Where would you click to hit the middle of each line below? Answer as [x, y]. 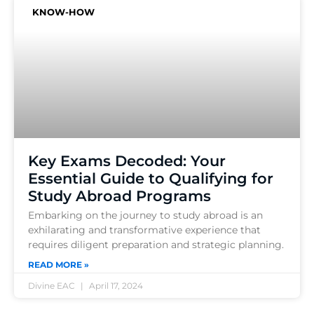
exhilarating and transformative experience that [144, 230]
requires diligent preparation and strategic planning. [156, 244]
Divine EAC [53, 285]
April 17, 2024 [115, 285]
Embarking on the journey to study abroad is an [145, 215]
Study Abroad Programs [120, 196]
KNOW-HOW [63, 12]
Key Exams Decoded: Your [127, 161]
